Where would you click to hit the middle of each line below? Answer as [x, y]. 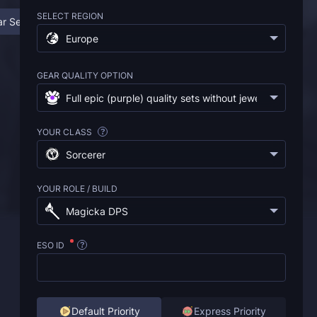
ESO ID [52, 245]
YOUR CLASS [65, 132]
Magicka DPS [97, 211]
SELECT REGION [70, 16]
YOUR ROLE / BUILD [77, 189]
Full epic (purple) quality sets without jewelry [170, 98]
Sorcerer [86, 155]
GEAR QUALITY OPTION [85, 75]
